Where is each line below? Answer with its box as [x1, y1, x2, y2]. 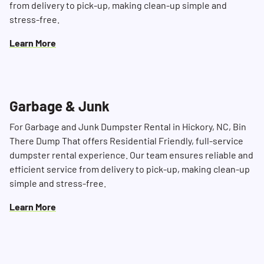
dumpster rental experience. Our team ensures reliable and [9, 149, 253, 161]
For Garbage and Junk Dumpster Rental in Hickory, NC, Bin [9, 121, 246, 133]
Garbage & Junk [9, 97, 110, 115]
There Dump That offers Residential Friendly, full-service [9, 135, 243, 147]
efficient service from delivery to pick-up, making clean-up [9, 163, 250, 175]
